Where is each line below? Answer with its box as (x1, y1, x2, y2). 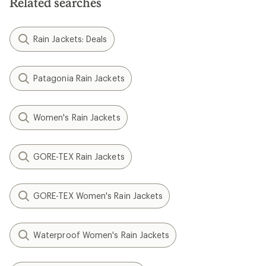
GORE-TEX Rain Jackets (33, 151, 125, 161)
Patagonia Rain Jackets (33, 72, 125, 83)
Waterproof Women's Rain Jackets (33, 229, 170, 240)
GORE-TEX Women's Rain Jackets (33, 190, 163, 201)
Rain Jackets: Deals (33, 33, 107, 44)
